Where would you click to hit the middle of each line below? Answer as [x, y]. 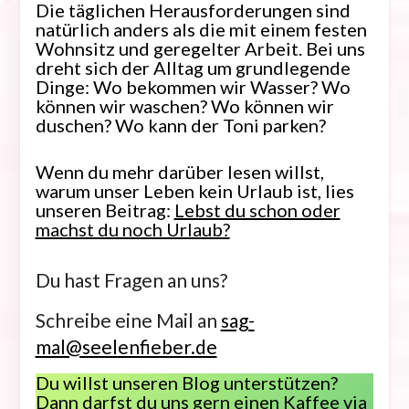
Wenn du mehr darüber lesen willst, [179, 172]
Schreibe [73, 320]
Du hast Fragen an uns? [131, 280]
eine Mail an [168, 320]
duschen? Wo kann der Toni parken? [180, 126]
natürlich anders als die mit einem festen [201, 30]
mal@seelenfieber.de [126, 347]
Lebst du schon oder [257, 210]
